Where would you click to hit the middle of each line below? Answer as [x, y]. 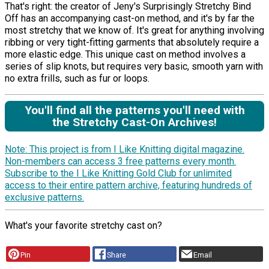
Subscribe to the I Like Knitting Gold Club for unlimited [118, 174]
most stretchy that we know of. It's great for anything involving [134, 30]
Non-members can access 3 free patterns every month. [120, 162]
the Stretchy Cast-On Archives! [134, 122]
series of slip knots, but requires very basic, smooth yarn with [134, 66]
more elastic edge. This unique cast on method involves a [125, 54]
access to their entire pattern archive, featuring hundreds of [128, 186]
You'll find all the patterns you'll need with [134, 110]
